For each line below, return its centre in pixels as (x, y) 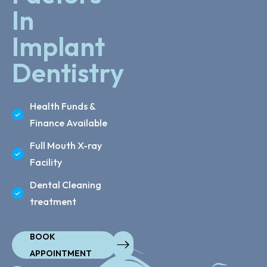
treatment (53, 201)
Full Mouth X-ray (66, 145)
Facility (46, 162)
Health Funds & (63, 106)
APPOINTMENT (61, 253)
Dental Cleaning (66, 184)
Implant (58, 46)
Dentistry (68, 72)
